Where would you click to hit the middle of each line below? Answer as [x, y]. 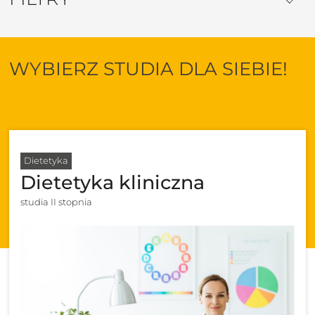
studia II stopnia [57, 201]
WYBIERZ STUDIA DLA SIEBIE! [149, 69]
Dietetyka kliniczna [113, 183]
